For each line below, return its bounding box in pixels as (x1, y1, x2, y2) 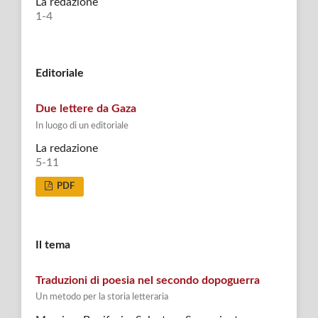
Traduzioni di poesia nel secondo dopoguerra (35, 275, 260, 287)
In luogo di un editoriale (35, 121, 128, 131)
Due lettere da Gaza (35, 103, 136, 115)
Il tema (35, 239, 70, 251)
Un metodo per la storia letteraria (35, 292, 168, 302)
